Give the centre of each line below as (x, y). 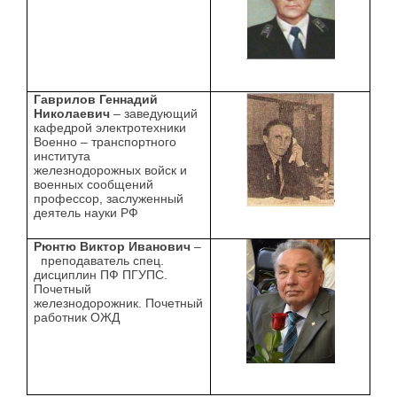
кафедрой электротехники (110, 128)
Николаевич (72, 114)
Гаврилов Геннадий (96, 100)
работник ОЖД (77, 318)
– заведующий (154, 114)
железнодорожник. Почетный (119, 304)
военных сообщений (94, 185)
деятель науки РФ (86, 213)
